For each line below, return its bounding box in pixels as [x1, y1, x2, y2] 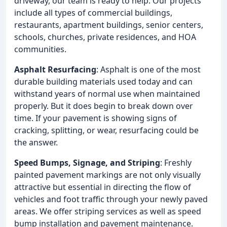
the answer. [14, 136, 58, 148]
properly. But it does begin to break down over [14, 100, 193, 111]
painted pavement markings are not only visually [14, 169, 201, 180]
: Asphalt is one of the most [96, 63, 201, 75]
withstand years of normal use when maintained [14, 88, 200, 99]
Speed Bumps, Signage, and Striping [14, 157, 160, 168]
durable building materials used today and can [14, 75, 193, 87]
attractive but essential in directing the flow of [14, 181, 191, 193]
